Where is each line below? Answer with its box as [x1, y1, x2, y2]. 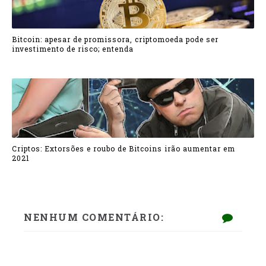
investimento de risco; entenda [12, 44, 134, 54]
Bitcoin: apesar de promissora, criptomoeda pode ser [12, 34, 218, 45]
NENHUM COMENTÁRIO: [24, 211, 164, 223]
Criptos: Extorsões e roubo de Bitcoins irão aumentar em [12, 144, 235, 154]
